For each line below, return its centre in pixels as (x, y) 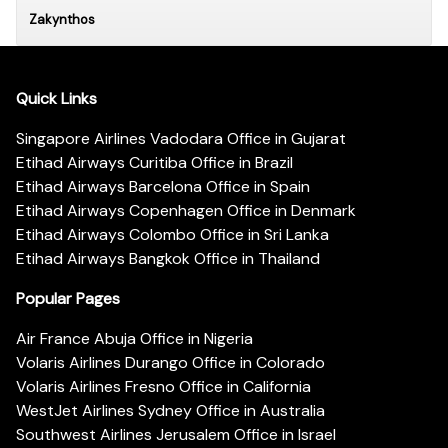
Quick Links (56, 99)
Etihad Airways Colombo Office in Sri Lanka (172, 235)
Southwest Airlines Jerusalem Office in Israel (176, 435)
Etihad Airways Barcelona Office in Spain (163, 187)
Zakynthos (62, 19)
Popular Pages (68, 299)
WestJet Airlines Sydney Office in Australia (170, 411)
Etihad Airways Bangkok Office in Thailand (168, 259)
